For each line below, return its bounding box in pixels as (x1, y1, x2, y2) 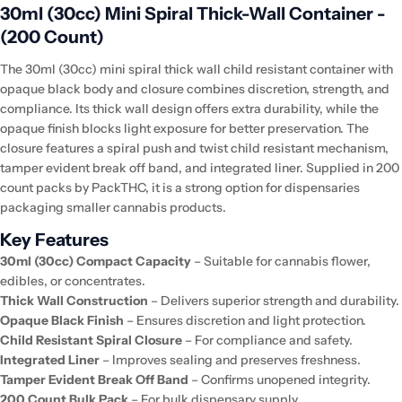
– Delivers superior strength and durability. (148, 292, 399, 309)
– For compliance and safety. (182, 331, 353, 348)
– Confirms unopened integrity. (188, 371, 371, 388)
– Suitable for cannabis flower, (191, 252, 371, 269)
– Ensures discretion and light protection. (124, 311, 366, 328)
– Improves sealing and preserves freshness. (100, 351, 361, 368)
